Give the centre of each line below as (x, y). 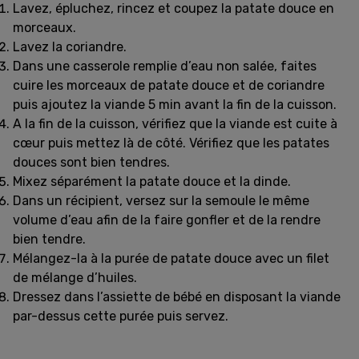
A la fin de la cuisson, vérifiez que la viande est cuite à (175, 124)
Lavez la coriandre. (70, 47)
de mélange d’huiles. (75, 278)
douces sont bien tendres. (91, 162)
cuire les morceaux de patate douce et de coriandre (169, 85)
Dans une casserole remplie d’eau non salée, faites (165, 66)
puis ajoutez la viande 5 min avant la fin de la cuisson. (175, 105)
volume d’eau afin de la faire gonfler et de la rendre (167, 220)
